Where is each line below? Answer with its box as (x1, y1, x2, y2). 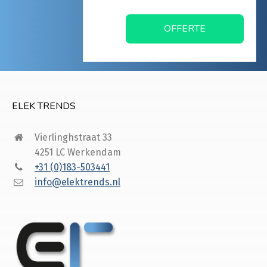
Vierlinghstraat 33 (35, 131, 112, 143)
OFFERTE (164, 21, 206, 35)
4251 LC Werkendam (35, 146, 121, 158)
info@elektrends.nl (35, 176, 120, 188)
